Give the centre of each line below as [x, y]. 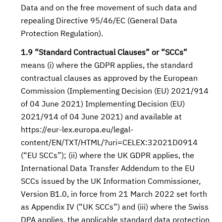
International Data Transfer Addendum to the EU [108, 169]
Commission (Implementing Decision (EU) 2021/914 [115, 92]
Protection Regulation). [62, 34]
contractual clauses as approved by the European [110, 79]
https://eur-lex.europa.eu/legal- [77, 130]
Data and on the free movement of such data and [109, 8]
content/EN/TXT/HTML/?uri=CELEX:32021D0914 [110, 143]
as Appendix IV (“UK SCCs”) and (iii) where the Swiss [115, 208]
